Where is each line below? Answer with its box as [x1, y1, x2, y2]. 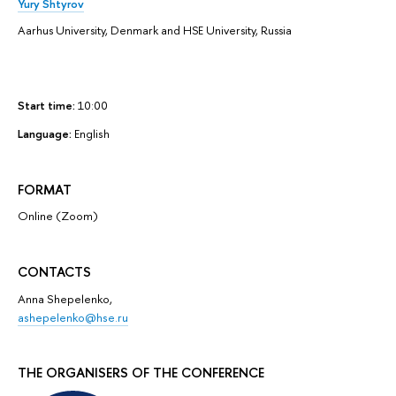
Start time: [18, 97, 78, 114]
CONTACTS [18, 262, 91, 281]
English [74, 126, 110, 142]
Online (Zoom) [18, 208, 98, 225]
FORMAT [18, 179, 72, 199]
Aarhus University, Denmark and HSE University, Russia [18, 22, 292, 39]
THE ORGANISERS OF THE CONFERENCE [18, 363, 264, 383]
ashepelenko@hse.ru [18, 308, 128, 325]
